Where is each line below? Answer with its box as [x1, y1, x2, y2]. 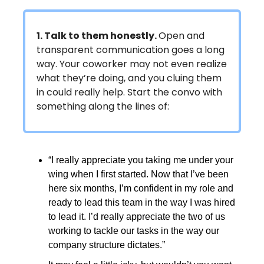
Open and [159, 29, 204, 43]
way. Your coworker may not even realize [37, 57, 227, 71]
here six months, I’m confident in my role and [48, 183, 233, 194]
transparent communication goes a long [37, 43, 225, 57]
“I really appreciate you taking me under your [48, 155, 233, 166]
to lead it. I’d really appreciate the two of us [48, 212, 225, 222]
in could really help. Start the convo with [37, 85, 222, 100]
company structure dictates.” [48, 240, 165, 250]
